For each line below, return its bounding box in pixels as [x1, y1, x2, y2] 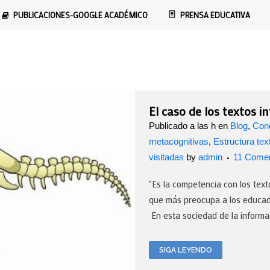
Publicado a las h [149, 121, 216, 131]
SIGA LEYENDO [159, 246, 212, 254]
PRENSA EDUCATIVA [180, 10, 250, 20]
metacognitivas [149, 136, 209, 146]
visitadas [149, 152, 184, 162]
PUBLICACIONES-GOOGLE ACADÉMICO [13, 10, 148, 20]
